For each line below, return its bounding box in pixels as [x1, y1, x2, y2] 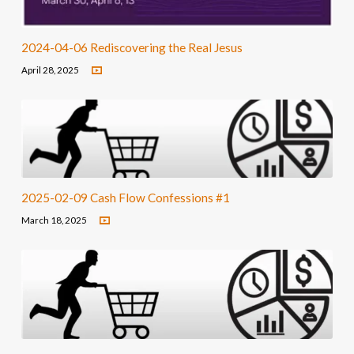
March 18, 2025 [21, 214, 87, 225]
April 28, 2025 [21, 64, 79, 75]
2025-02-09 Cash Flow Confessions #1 [21, 190, 230, 205]
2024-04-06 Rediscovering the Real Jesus [21, 40, 243, 55]
